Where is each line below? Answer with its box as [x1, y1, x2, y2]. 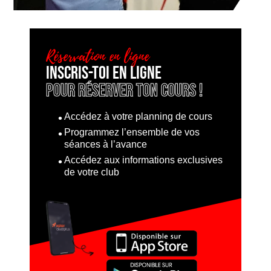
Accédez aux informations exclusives [64, 155, 223, 166]
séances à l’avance [64, 139, 147, 150]
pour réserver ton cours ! [45, 80, 203, 102]
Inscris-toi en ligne [45, 62, 162, 85]
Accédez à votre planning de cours [64, 111, 212, 122]
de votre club [64, 167, 119, 178]
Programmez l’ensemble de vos [64, 127, 200, 138]
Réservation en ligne [45, 45, 149, 68]
